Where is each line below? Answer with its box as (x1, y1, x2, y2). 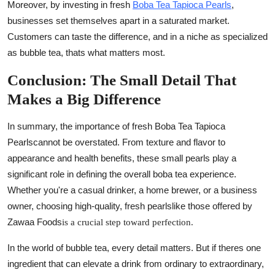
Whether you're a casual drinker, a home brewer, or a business (7, 184, 257, 195)
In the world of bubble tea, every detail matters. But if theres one (7, 242, 261, 253)
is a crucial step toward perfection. (62, 217, 193, 227)
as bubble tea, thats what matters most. (7, 47, 165, 58)
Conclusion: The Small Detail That (7, 71, 236, 88)
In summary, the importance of (7, 120, 132, 131)
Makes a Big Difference (7, 90, 161, 107)
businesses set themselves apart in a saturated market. (7, 15, 230, 26)
